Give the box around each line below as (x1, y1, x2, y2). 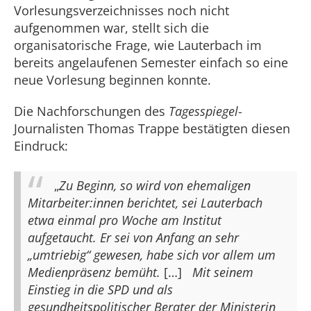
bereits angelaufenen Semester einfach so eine (14, 54, 288, 71)
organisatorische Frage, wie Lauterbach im (14, 37, 262, 53)
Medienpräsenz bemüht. (28, 264, 164, 280)
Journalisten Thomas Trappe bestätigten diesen (14, 120, 290, 137)
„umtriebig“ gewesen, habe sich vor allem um (28, 246, 276, 263)
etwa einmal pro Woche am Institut (28, 212, 221, 228)
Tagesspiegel (169, 103, 238, 119)
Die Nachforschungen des (14, 103, 169, 119)
